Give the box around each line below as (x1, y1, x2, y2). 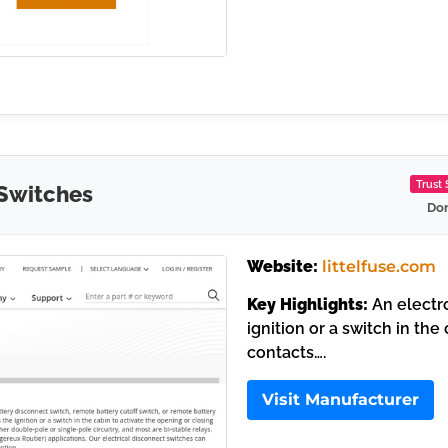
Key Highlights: (246, 295, 368, 315)
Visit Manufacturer (261, 390, 419, 410)
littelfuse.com (321, 256, 436, 276)
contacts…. (246, 343, 326, 363)
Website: (246, 256, 318, 276)
